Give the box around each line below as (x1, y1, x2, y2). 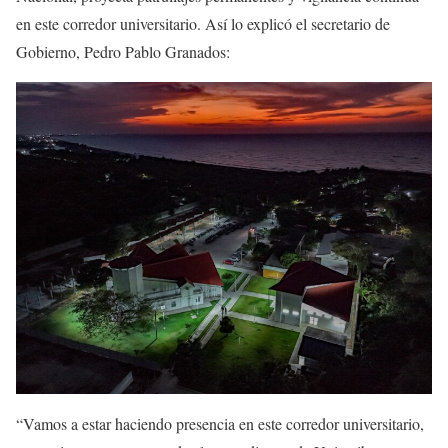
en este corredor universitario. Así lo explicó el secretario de (16, 13, 390, 35)
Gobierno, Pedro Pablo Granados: (16, 41, 230, 63)
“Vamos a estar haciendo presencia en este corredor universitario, (16, 413, 424, 435)
